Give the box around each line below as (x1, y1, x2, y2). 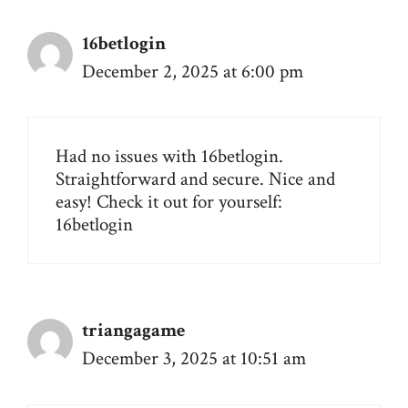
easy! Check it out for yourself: (56, 189, 282, 215)
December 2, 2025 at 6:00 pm (82, 58, 303, 84)
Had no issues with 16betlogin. (56, 144, 283, 169)
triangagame (82, 318, 185, 343)
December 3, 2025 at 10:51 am (82, 346, 306, 372)
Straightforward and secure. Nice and (56, 167, 335, 192)
